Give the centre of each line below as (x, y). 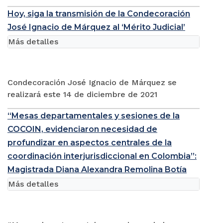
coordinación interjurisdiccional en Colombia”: (102, 156)
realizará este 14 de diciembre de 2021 (82, 94)
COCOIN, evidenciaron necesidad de (82, 129)
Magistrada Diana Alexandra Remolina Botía (97, 169)
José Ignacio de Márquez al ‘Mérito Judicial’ (96, 27)
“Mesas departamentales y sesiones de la (94, 115)
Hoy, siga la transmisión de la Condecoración (99, 13)
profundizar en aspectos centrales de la (90, 142)
